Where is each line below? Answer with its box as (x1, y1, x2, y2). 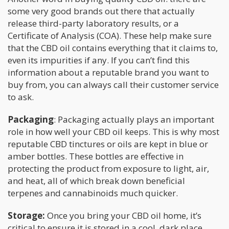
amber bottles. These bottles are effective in (8, 150, 184, 163)
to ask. (8, 91, 34, 103)
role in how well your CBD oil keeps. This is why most (8, 126, 219, 138)
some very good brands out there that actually (8, 5, 195, 17)
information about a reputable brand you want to (8, 66, 209, 79)
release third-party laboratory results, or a (8, 17, 179, 30)
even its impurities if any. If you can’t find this (8, 54, 190, 66)
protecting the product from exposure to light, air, (8, 163, 209, 175)
